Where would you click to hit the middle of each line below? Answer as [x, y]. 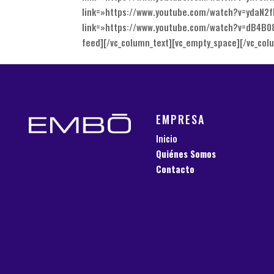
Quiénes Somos [186, 153]
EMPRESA [181, 119]
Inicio [167, 138]
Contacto [176, 168]
